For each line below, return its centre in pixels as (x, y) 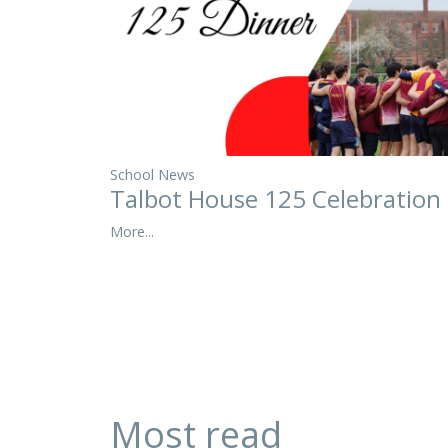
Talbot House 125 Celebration (275, 198)
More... (132, 231)
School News (152, 174)
